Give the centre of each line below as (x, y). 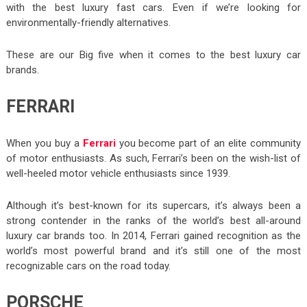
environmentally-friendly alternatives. (88, 22)
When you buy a (44, 143)
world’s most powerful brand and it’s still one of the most (153, 250)
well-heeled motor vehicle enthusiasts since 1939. (118, 173)
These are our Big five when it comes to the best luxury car (153, 54)
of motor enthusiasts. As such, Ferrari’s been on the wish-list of (153, 158)
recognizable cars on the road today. (88, 266)
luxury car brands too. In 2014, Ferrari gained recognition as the (153, 235)
